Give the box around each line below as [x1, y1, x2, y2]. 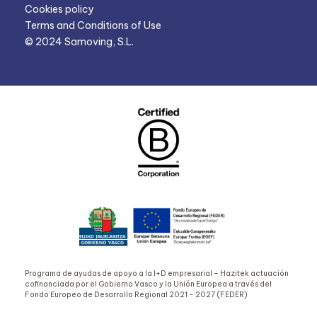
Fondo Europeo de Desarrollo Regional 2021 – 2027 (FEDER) [25, 290, 248, 300]
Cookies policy [25, 3, 94, 16]
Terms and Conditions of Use [25, 19, 161, 33]
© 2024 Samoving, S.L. [25, 35, 134, 49]
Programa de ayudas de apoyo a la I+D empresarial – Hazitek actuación [25, 269, 289, 279]
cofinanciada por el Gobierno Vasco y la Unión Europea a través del [25, 279, 272, 289]
